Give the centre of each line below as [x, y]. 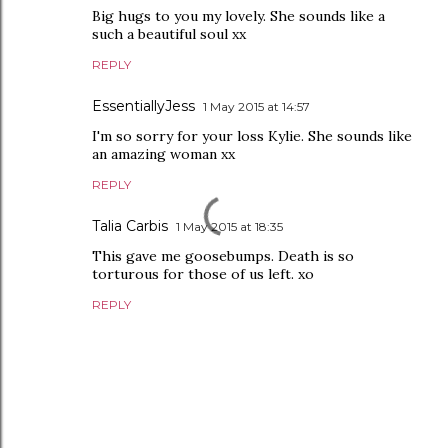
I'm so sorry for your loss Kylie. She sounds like [252, 135]
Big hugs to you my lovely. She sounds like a [238, 15]
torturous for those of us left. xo [203, 273]
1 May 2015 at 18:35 [229, 226]
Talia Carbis [130, 225]
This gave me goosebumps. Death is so [223, 255]
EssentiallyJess [143, 105]
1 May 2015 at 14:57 [256, 106]
